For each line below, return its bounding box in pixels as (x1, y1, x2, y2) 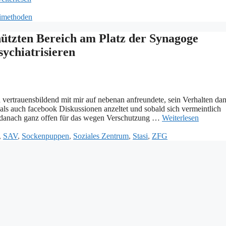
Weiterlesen (162, 114, 199, 123)
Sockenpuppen (22, 132, 69, 141)
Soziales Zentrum (73, 132, 129, 141)
